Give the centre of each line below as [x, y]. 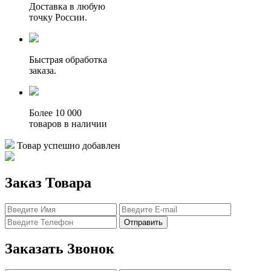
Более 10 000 [55, 113]
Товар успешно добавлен [69, 145]
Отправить [143, 223]
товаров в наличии [68, 123]
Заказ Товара [48, 183]
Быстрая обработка [68, 59]
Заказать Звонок [60, 249]
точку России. [58, 17]
